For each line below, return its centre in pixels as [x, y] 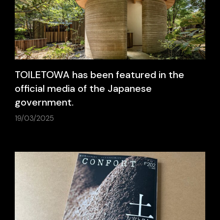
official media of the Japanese [83, 88]
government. [44, 102]
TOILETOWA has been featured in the [99, 74]
